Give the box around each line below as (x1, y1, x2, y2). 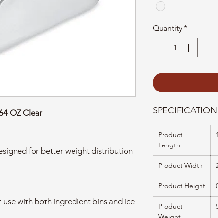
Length (158, 141, 180, 150)
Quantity (153, 23, 182, 33)
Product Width (158, 161, 203, 170)
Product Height (158, 182, 205, 191)
